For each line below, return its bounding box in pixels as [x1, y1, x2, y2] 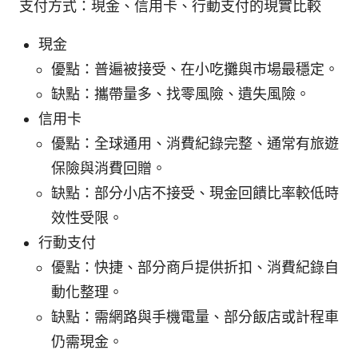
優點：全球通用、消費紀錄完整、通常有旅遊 [51, 134, 339, 152]
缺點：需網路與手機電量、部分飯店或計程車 [51, 308, 339, 325]
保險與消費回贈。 [51, 159, 166, 177]
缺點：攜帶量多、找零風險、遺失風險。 [51, 85, 310, 102]
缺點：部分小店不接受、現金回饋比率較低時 [51, 184, 339, 201]
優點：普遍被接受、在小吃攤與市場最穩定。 [51, 60, 339, 78]
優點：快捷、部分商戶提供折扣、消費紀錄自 [51, 258, 339, 276]
